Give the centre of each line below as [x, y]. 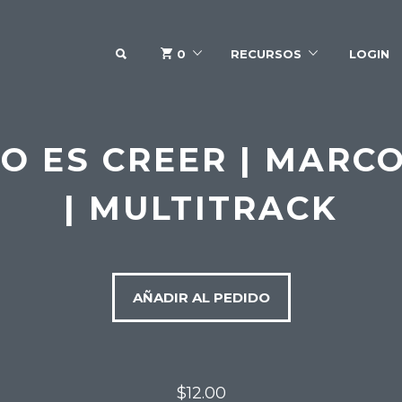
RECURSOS [266, 54]
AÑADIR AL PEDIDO [201, 297]
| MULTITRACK [201, 208]
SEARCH [156, 53]
